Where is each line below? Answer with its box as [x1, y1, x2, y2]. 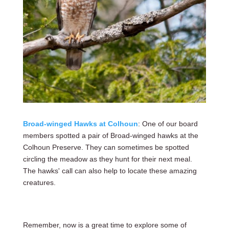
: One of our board [138, 120, 198, 128]
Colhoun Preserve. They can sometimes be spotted [22, 143, 189, 152]
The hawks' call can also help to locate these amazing [22, 167, 197, 175]
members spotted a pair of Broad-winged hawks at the [22, 131, 198, 140]
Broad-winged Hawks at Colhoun [22, 120, 138, 128]
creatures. [22, 178, 56, 187]
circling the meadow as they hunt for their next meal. [22, 155, 192, 164]
